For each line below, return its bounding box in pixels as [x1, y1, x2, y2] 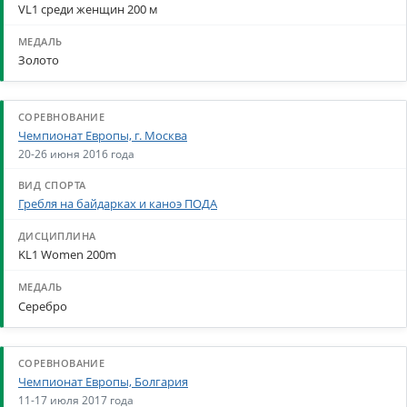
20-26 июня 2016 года [18, 145, 134, 161]
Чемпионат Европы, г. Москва [18, 127, 187, 144]
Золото [18, 51, 59, 68]
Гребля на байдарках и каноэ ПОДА [18, 195, 217, 213]
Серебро [18, 297, 67, 314]
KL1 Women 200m [18, 246, 116, 263]
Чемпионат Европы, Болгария [18, 372, 188, 390]
